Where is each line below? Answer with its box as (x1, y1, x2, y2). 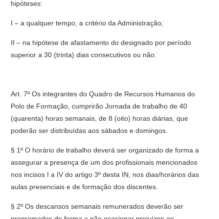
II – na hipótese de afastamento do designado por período (11, 39, 192, 46)
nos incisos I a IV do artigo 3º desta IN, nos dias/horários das (11, 171, 199, 178)
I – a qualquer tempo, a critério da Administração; (11, 19, 164, 27)
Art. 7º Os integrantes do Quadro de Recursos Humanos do (11, 90, 196, 98)
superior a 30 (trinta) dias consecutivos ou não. (11, 51, 157, 59)
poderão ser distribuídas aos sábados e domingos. (11, 127, 168, 134)
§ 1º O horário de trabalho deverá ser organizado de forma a (11, 146, 199, 154)
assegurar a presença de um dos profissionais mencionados (11, 158, 198, 166)
